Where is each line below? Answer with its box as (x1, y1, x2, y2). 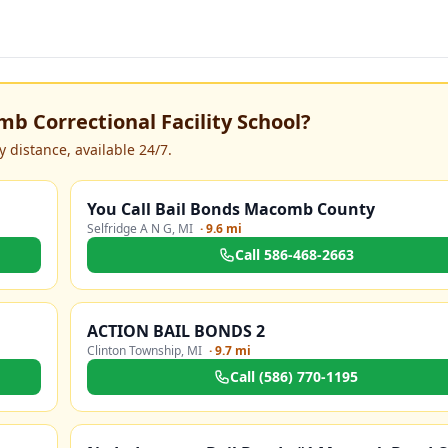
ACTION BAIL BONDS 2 (87, 320, 265, 342)
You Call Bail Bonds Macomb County (87, 198, 375, 220)
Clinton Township (87, 342, 181, 359)
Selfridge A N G (87, 220, 172, 237)
